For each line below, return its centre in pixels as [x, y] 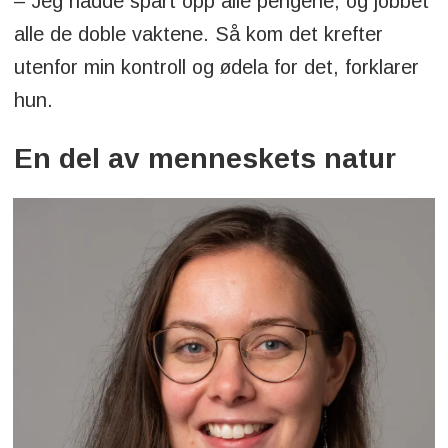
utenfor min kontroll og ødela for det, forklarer [216, 66]
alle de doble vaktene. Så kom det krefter [198, 33]
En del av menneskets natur [204, 159]
